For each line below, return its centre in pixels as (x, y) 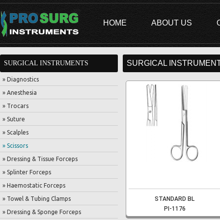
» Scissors (15, 146)
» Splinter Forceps (27, 172)
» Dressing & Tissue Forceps (40, 159)
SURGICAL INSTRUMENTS (46, 63)
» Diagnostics (21, 79)
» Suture (14, 119)
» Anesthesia (20, 93)
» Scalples (15, 132)
